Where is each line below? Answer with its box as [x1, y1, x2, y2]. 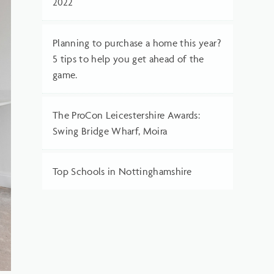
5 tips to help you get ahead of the [52, 52, 204, 65]
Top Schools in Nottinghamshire [52, 165, 192, 177]
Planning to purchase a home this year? [52, 36, 221, 49]
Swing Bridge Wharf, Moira [52, 124, 168, 137]
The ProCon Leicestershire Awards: [52, 108, 201, 121]
